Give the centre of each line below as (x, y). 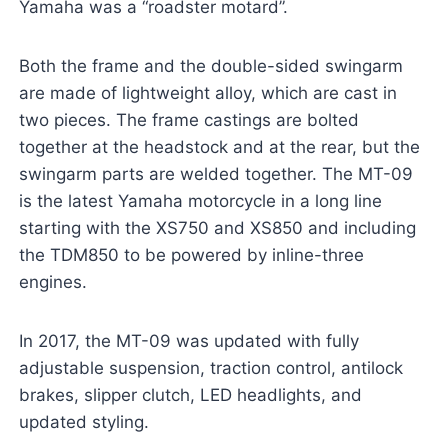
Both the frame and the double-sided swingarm (210, 66)
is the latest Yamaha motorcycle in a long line (200, 201)
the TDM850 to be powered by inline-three (191, 255)
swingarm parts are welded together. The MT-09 (215, 174)
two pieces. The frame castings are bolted (188, 120)
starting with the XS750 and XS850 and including (217, 228)
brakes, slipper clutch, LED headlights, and (190, 395)
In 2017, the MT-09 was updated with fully (188, 341)
